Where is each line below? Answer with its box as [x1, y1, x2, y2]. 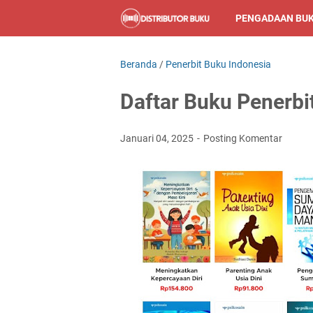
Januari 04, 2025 [120, 133, 196, 144]
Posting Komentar [203, 133, 282, 144]
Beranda [120, 59, 157, 70]
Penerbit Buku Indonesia [166, 59, 271, 70]
